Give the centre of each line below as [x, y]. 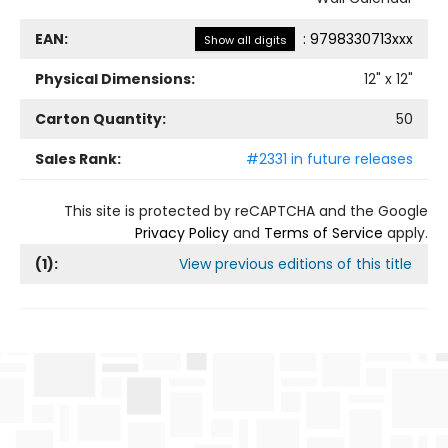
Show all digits [245, 40]
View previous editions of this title [295, 264]
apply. [405, 233]
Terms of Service [323, 233]
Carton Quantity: [100, 119]
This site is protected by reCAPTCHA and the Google [246, 211]
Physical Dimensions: [115, 79]
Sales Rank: [78, 159]
